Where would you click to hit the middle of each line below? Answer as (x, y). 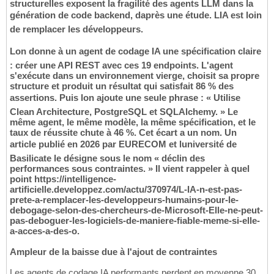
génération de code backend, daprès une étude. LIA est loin (136, 15)
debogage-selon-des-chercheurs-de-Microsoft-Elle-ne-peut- (136, 210)
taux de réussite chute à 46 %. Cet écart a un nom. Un (123, 132)
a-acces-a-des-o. (45, 231)
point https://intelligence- (63, 179)
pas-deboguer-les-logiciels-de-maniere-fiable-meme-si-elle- (135, 220)
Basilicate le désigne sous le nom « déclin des (107, 158)
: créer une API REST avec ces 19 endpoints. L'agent (121, 65)
